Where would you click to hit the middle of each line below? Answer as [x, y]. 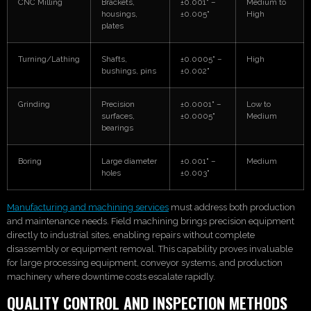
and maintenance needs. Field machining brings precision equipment [151, 221]
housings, [119, 14]
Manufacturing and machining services [88, 207]
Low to [259, 104]
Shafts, [114, 59]
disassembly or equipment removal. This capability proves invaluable [150, 249]
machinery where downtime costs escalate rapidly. [111, 276]
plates [112, 25]
